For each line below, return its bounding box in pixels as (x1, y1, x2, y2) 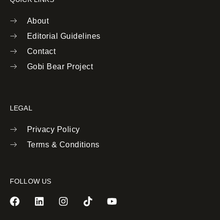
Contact (27, 47, 55, 55)
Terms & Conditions (27, 140, 100, 149)
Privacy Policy (27, 125, 80, 134)
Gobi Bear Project (27, 62, 93, 71)
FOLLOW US (10, 177, 52, 185)
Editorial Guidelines (27, 31, 101, 40)
